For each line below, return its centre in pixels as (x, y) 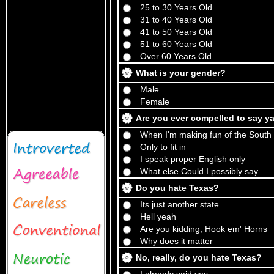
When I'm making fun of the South (206, 135)
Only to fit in (163, 147)
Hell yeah (158, 217)
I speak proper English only (193, 159)
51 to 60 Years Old (176, 44)
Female (155, 102)
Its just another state (180, 204)
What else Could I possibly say (199, 171)
